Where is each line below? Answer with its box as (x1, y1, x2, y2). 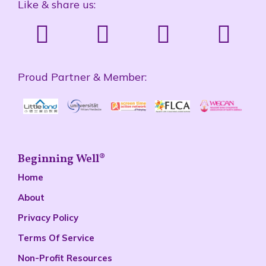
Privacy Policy (17, 211, 78, 223)
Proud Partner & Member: (17, 69, 147, 84)
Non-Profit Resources (17, 252, 112, 264)
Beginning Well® (17, 151, 105, 167)
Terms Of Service (17, 232, 94, 243)
